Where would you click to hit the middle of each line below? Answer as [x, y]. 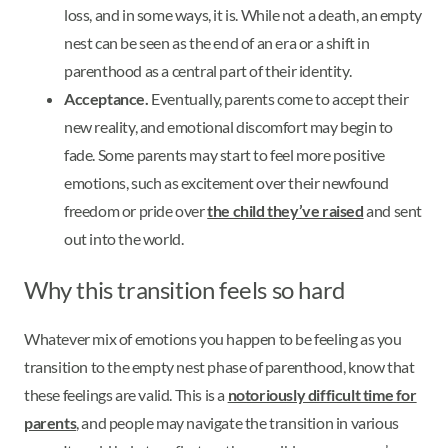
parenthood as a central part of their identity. [209, 70]
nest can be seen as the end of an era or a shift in [217, 42]
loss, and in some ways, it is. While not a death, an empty [243, 14]
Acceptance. [108, 98]
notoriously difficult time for [322, 395]
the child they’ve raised [285, 210]
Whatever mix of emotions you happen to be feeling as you [213, 339]
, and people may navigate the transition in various [237, 423]
